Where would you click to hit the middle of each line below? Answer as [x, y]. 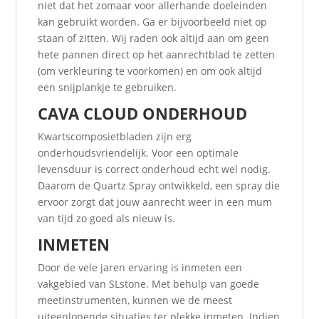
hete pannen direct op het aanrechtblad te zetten [157, 55]
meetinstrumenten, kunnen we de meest [135, 300]
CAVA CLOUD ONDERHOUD [143, 114]
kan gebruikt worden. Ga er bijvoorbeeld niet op [153, 22]
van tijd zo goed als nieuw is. [107, 219]
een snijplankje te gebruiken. [108, 88]
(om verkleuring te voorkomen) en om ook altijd [150, 71]
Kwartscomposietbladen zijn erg [115, 137]
